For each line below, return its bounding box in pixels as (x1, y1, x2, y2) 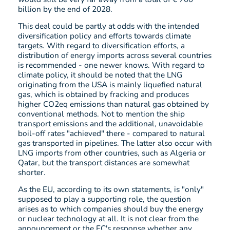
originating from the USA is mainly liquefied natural (18, 79, 202, 90)
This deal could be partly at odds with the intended (18, 20, 199, 31)
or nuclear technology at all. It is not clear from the (18, 213, 199, 224)
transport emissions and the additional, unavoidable (18, 118, 203, 129)
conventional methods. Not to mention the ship (18, 108, 185, 119)
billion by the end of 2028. (18, 3, 112, 14)
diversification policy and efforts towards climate (18, 30, 191, 41)
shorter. (18, 166, 46, 178)
